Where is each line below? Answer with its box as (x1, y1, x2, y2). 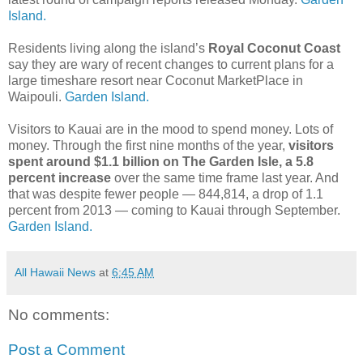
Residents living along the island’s (8, 41, 208, 55)
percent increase (8, 170, 111, 185)
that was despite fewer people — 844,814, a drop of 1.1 (8, 186, 323, 201)
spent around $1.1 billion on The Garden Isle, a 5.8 (8, 154, 314, 169)
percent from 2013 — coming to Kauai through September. (8, 203, 340, 217)
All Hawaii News (15, 265, 96, 279)
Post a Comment (8, 341, 125, 359)
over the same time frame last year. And (111, 170, 339, 185)
